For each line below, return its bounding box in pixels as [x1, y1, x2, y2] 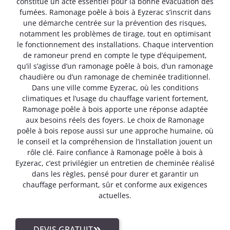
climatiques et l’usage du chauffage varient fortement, [22, 93, 208, 103]
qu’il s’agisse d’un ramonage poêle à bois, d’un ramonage [17, 61, 213, 71]
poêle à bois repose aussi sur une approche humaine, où [16, 125, 214, 136]
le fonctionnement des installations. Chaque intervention [16, 39, 214, 49]
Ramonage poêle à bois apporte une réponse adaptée [22, 104, 208, 114]
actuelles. [99, 190, 131, 200]
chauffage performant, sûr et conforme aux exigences [23, 179, 207, 189]
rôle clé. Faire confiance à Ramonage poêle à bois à [27, 147, 203, 157]
